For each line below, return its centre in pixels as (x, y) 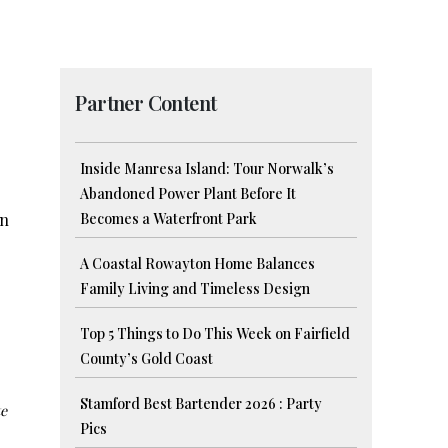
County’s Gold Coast (147, 359)
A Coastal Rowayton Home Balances (198, 264)
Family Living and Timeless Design (195, 289)
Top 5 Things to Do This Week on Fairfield (215, 334)
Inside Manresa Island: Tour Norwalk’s (207, 169)
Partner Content (146, 103)
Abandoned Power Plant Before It (188, 194)
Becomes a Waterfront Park (169, 219)
